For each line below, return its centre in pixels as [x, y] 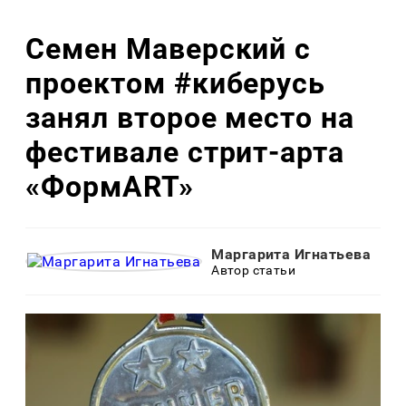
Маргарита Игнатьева [291, 255]
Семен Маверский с [169, 48]
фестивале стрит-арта [185, 152]
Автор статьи [254, 271]
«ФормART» [110, 186]
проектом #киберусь [176, 83]
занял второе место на [190, 117]
